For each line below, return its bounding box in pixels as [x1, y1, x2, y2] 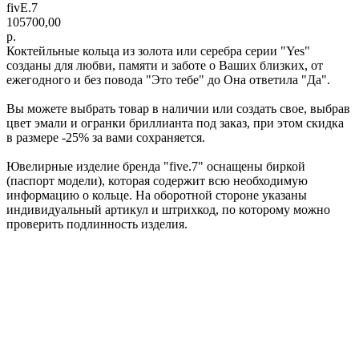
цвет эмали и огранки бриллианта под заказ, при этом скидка [6, 115, 344, 130]
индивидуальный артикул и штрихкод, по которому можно [6, 202, 330, 216]
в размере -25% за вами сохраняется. [6, 130, 205, 144]
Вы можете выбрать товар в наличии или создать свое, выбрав [6, 101, 350, 115]
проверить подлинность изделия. [6, 216, 188, 231]
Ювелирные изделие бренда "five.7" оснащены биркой [6, 159, 305, 173]
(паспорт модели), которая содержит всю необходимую [6, 173, 308, 188]
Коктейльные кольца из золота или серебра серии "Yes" [6, 43, 310, 58]
